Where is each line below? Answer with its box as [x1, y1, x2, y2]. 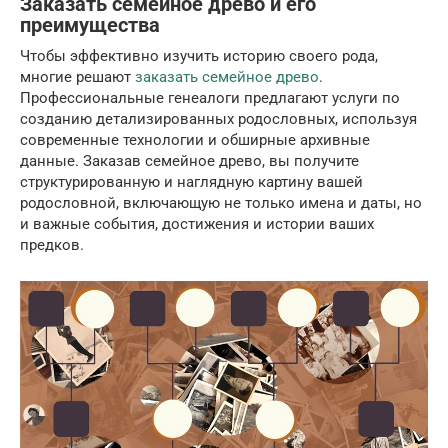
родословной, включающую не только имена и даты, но [20, 193, 422, 212]
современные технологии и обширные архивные [20, 130, 370, 149]
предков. [20, 235, 84, 254]
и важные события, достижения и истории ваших [20, 214, 374, 233]
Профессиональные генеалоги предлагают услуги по [20, 88, 400, 107]
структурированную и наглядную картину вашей [20, 172, 363, 191]
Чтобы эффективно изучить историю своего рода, [20, 46, 378, 65]
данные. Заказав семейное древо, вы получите [20, 151, 359, 170]
